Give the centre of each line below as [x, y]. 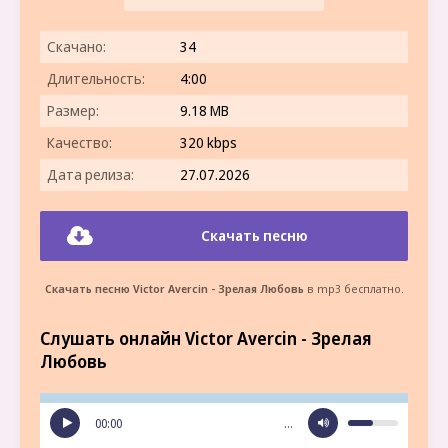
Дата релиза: [90, 174]
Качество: [79, 142]
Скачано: [76, 46]
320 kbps [208, 142]
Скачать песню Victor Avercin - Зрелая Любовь [174, 288]
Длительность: [96, 78]
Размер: [73, 110]
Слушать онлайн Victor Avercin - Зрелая [206, 338]
